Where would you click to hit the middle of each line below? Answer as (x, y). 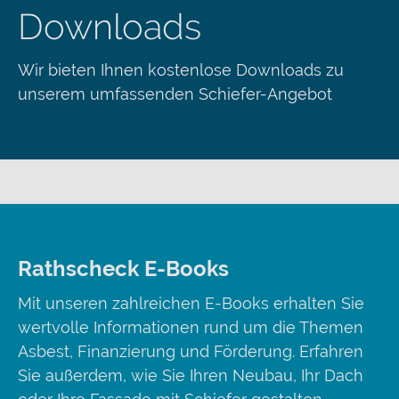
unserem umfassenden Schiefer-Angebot (175, 94)
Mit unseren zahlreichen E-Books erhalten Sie (191, 303)
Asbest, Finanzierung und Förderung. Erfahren (191, 351)
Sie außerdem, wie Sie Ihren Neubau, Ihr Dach (191, 375)
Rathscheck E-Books (123, 269)
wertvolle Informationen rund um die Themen (191, 327)
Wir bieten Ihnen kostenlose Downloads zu (181, 70)
